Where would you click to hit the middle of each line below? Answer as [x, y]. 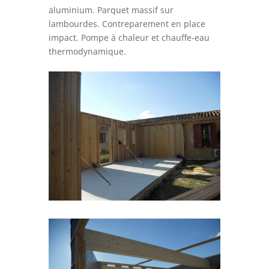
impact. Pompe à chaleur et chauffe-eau [129, 37]
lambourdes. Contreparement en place [127, 23]
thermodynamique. [87, 51]
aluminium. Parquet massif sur [111, 10]
